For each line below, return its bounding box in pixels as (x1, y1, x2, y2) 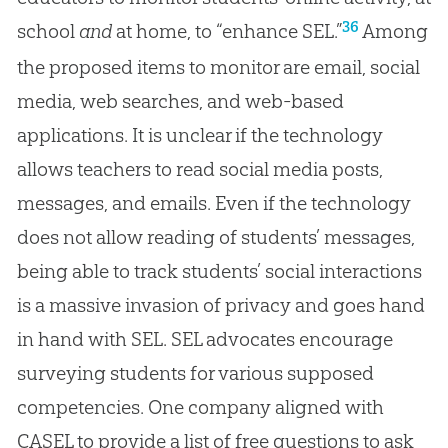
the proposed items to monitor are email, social (16, 54, 420, 79)
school (16, 18, 79, 43)
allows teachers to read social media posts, (16, 156, 383, 181)
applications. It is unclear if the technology (16, 122, 383, 147)
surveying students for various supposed (16, 360, 374, 385)
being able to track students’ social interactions (16, 258, 422, 283)
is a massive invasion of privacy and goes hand (16, 292, 425, 317)
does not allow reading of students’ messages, (16, 224, 415, 249)
